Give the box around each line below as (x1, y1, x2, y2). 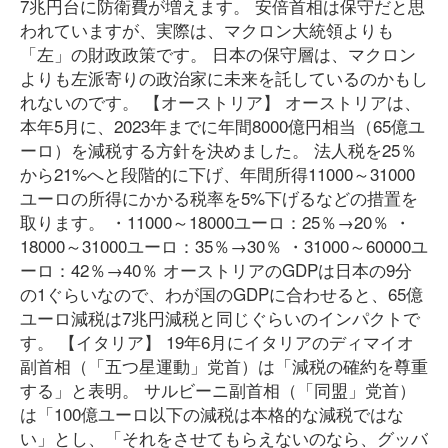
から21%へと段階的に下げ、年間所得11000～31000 (20, 161, 415, 186)
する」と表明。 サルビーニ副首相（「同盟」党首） (20, 377, 416, 402)
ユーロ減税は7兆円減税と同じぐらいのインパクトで (20, 305, 420, 330)
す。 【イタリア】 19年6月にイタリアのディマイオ (20, 329, 414, 354)
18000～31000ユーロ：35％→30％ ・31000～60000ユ (20, 233, 428, 258)
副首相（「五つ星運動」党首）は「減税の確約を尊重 (20, 353, 428, 378)
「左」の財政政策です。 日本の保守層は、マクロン (20, 41, 416, 66)
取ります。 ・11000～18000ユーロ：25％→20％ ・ (20, 209, 411, 234)
